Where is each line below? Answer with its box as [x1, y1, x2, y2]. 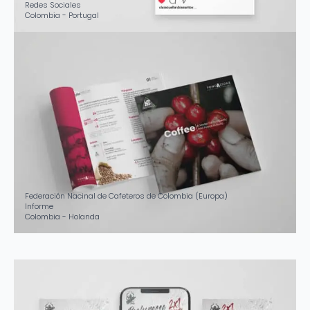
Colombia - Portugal [25, 9, 99, 21]
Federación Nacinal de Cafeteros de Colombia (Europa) [25, 190, 228, 201]
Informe [25, 200, 53, 212]
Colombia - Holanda [25, 210, 100, 222]
